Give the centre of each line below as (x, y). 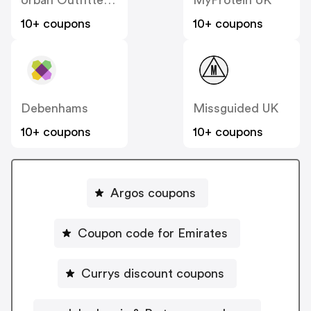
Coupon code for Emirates (153, 234)
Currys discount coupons (153, 274)
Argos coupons (153, 193)
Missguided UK (236, 108)
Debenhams (54, 108)
